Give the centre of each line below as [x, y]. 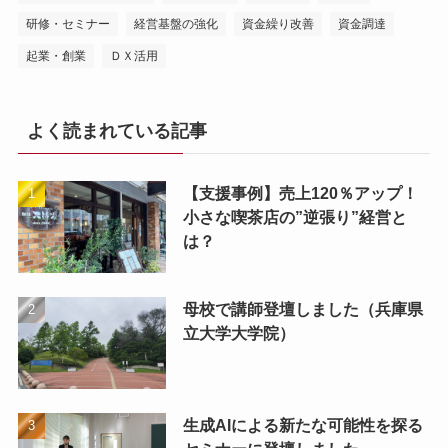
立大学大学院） [238, 333]
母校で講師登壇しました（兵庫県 [302, 309]
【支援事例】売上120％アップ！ [300, 193]
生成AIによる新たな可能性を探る [302, 425]
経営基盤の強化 [175, 24]
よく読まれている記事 [116, 131]
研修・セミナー [67, 24]
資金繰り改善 [277, 24]
